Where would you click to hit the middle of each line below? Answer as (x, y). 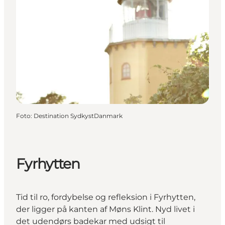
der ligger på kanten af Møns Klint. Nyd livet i (105, 209)
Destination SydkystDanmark (78, 116)
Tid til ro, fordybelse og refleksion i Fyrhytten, (106, 197)
